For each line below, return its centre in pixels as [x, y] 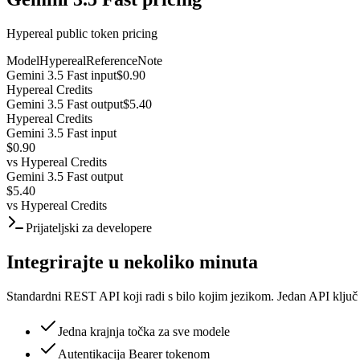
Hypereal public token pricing [82, 33]
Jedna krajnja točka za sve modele [144, 331]
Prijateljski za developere [89, 227]
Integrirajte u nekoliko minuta [132, 262]
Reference [112, 60]
